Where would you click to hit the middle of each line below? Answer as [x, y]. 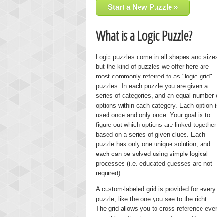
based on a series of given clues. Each [151, 135]
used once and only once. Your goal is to [153, 115]
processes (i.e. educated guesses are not [154, 164]
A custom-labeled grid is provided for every [156, 189]
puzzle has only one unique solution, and [153, 144]
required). [109, 173]
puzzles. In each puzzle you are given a [152, 86]
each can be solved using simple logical [152, 154]
